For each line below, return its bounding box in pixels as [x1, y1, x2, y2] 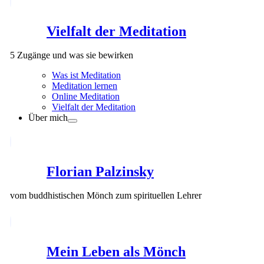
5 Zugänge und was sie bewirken [10, 50, 133, 60]
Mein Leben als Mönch [47, 243, 186, 259]
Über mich [28, 113, 68, 123]
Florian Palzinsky [47, 163, 154, 179]
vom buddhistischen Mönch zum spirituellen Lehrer [10, 190, 202, 200]
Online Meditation [52, 91, 120, 101]
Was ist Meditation [52, 70, 121, 80]
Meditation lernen [52, 81, 117, 91]
